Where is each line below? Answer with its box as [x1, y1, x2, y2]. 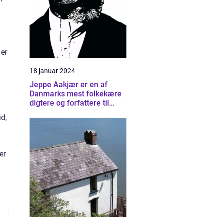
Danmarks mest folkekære [30, 89, 122, 98]
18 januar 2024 [30, 67, 75, 75]
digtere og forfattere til [30, 98, 109, 108]
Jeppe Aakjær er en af [30, 80, 108, 89]
